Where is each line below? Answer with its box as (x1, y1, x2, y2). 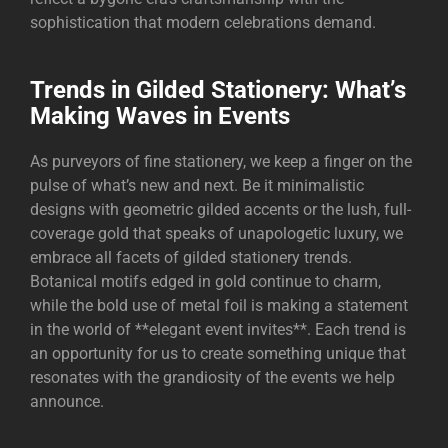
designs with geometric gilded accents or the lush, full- (30, 199, 411, 219)
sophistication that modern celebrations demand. (30, 12, 376, 32)
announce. (30, 391, 104, 411)
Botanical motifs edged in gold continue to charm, (30, 271, 381, 291)
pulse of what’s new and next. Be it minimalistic (30, 175, 364, 195)
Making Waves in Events (30, 101, 290, 130)
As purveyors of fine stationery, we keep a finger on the (30, 151, 412, 171)
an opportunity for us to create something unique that (30, 343, 406, 363)
